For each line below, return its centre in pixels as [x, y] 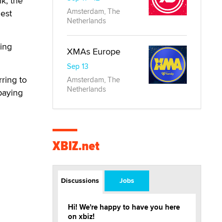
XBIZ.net [76, 146]
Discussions [80, 180]
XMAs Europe [94, 51]
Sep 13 [78, 66]
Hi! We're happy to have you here [124, 207]
